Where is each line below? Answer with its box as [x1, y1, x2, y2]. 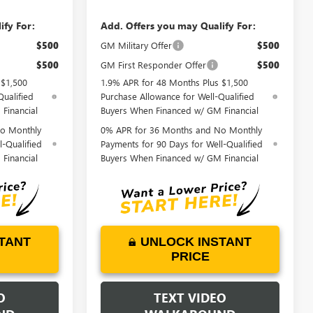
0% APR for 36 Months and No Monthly [101, 124, 263, 136]
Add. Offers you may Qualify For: [101, 19, 256, 33]
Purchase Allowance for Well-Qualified [101, 90, 255, 103]
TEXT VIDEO [154, 289, 226, 306]
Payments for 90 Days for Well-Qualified [101, 138, 263, 150]
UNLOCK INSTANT [140, 234, 252, 249]
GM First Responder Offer [101, 59, 207, 71]
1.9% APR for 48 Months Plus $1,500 [101, 76, 249, 89]
